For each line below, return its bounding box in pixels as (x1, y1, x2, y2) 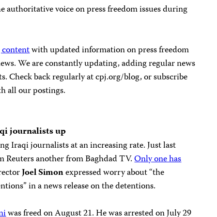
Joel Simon (22, 166, 64, 180)
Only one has (134, 152, 182, 167)
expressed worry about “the (63, 166, 165, 180)
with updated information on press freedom (30, 43, 189, 58)
